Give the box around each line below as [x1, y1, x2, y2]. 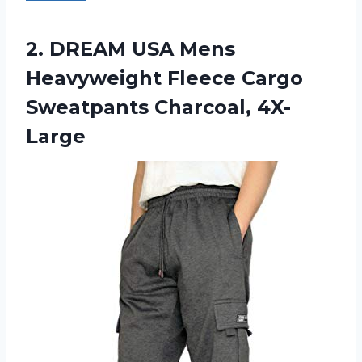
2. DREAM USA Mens [26, 37, 235, 61]
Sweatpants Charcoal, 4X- [26, 95, 291, 120]
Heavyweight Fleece [26, 66, 242, 90]
